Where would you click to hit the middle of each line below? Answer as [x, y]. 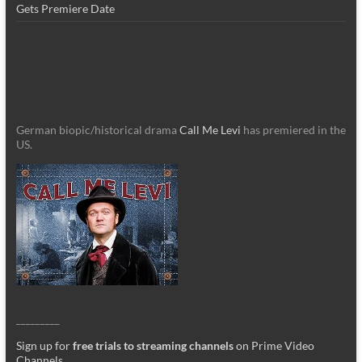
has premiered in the [293, 129]
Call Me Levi [210, 129]
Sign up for [44, 345]
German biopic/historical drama [97, 129]
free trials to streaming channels [153, 345]
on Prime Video [274, 345]
